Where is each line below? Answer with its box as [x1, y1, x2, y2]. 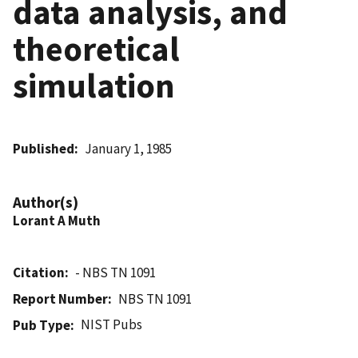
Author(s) [13, 192, 78, 212]
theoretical [13, 26, 180, 70]
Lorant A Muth [13, 211, 101, 229]
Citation [13, 263, 65, 281]
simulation [13, 63, 175, 107]
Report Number [13, 289, 108, 308]
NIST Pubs [81, 315, 143, 333]
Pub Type [13, 316, 70, 334]
